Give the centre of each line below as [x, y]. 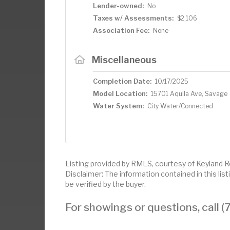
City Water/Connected [180, 106]
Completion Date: [122, 81]
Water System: [118, 106]
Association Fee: [121, 30]
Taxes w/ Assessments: [133, 18]
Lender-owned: [118, 5]
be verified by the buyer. [106, 184]
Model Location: [120, 93]
